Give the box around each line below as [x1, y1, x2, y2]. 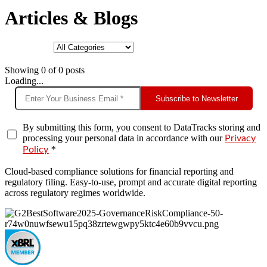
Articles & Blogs [5, 7, 138, 29]
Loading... [5, 76, 44, 86]
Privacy [225, 133, 256, 144]
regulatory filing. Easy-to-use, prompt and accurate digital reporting [5, 177, 257, 188]
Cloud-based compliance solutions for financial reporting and [5, 166, 234, 177]
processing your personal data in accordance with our [23, 133, 225, 144]
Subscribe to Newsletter [155, 94, 238, 103]
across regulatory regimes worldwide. [5, 188, 145, 198]
